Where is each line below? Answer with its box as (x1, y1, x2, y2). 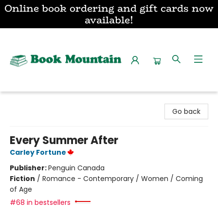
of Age (10, 184, 32, 194)
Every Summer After (10, 133, 118, 148)
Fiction (10, 174, 35, 183)
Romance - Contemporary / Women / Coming (42, 174, 203, 183)
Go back (172, 107, 200, 116)
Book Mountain (7, 96, 57, 106)
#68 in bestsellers (10, 198, 71, 207)
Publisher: (10, 163, 48, 173)
